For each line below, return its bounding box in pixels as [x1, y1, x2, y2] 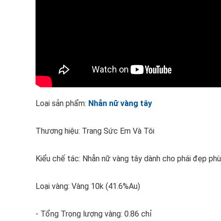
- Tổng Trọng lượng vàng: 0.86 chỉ [36, 209, 152, 219]
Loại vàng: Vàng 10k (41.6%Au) [36, 182, 140, 191]
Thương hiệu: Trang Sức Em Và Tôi [36, 126, 154, 136]
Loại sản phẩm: [36, 99, 88, 108]
